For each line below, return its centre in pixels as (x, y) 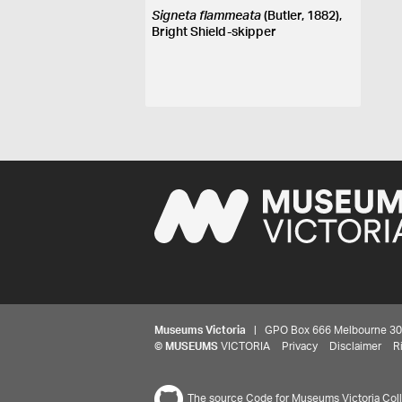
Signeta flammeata (207, 16)
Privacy (300, 346)
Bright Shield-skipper (214, 32)
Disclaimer (355, 346)
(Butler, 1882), (302, 16)
